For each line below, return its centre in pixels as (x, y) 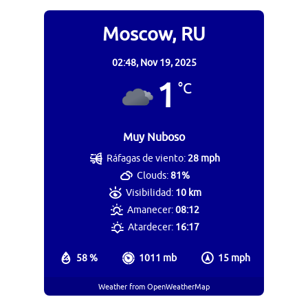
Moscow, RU (154, 35)
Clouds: (153, 176)
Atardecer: (150, 228)
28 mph (204, 159)
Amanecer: (151, 210)
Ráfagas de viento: (146, 159)
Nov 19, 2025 (168, 63)
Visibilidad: (149, 193)
